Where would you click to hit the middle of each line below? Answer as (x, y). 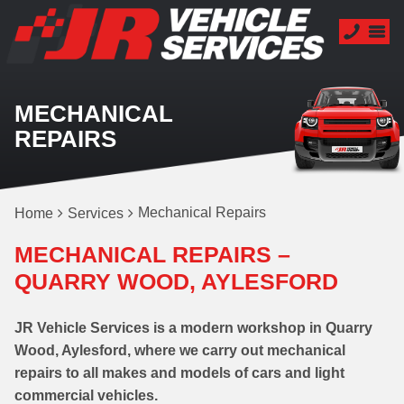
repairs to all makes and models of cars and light (179, 373)
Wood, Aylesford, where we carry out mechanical (180, 350)
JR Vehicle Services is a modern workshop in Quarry (193, 328)
